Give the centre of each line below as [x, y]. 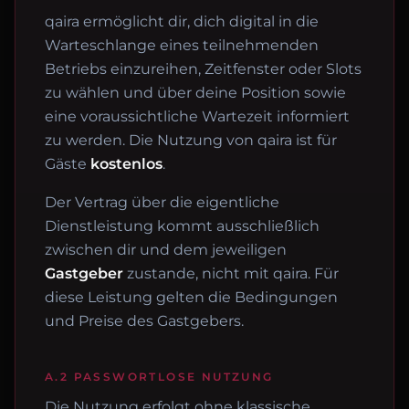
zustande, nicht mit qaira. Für [231, 273]
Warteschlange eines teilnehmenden [182, 45]
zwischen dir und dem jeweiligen [166, 250]
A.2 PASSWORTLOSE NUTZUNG [159, 377]
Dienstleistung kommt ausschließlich [182, 226]
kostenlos [126, 164]
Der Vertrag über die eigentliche [162, 202]
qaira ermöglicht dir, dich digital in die [182, 21]
